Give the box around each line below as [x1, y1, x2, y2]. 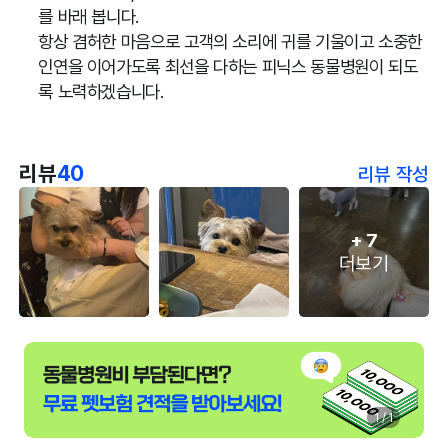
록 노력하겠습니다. [38, 80, 164, 102]
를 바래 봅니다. [38, 5, 139, 27]
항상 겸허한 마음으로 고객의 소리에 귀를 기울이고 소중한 [38, 30, 423, 52]
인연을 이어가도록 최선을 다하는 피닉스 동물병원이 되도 [38, 55, 418, 77]
